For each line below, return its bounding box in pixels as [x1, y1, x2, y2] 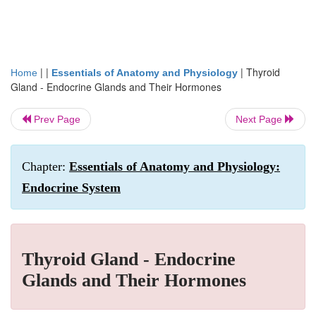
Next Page [236, 114, 285, 125]
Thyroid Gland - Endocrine [22, 249, 236, 269]
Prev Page [31, 114, 80, 125]
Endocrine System [22, 181, 121, 195]
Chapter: [22, 159, 69, 174]
